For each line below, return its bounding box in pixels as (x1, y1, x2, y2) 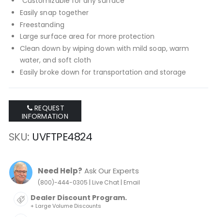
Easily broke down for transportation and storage (19, 67, 186, 77)
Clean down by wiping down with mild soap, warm (19, 44, 189, 53)
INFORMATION (22, 111, 68, 121)
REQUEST (34, 103, 64, 113)
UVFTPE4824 (32, 129, 93, 144)
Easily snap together (19, 7, 89, 17)
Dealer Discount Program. (30, 193, 127, 203)
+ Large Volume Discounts (30, 202, 101, 210)
